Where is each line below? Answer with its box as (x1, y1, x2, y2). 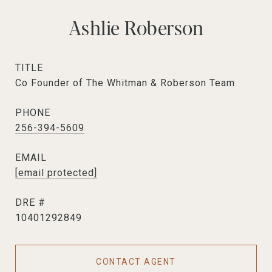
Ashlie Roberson (68, 13, 204, 40)
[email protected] (15, 166, 97, 178)
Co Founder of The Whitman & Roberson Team (15, 76, 235, 89)
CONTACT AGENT (96, 256, 176, 267)
